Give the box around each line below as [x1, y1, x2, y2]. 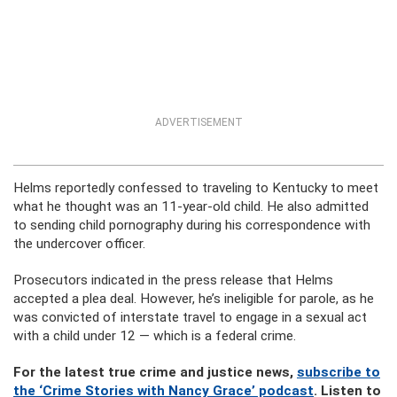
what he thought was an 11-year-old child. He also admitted [13, 198, 369, 214]
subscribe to [297, 364, 380, 380]
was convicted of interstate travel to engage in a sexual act [13, 309, 367, 325]
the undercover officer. [13, 236, 145, 252]
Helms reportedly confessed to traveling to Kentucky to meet [13, 180, 378, 196]
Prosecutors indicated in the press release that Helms [13, 272, 333, 288]
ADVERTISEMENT [154, 116, 243, 128]
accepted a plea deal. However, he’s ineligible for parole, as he [13, 291, 374, 307]
